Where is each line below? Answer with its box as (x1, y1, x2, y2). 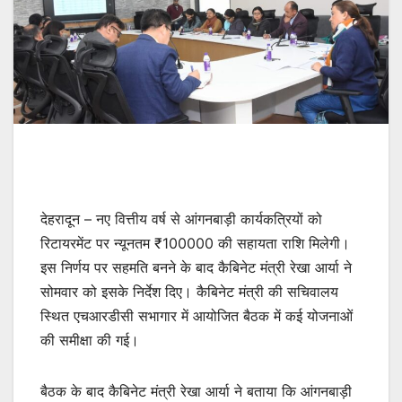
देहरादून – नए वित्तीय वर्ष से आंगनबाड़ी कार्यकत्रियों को (40, 210, 322, 229)
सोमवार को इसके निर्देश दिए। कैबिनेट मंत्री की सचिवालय (40, 283, 338, 301)
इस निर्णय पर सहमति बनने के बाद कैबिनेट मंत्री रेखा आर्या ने (40, 258, 352, 277)
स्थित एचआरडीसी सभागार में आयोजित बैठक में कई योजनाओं (40, 307, 353, 326)
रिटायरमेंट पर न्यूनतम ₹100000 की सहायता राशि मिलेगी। (40, 234, 350, 253)
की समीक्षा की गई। (40, 331, 139, 350)
